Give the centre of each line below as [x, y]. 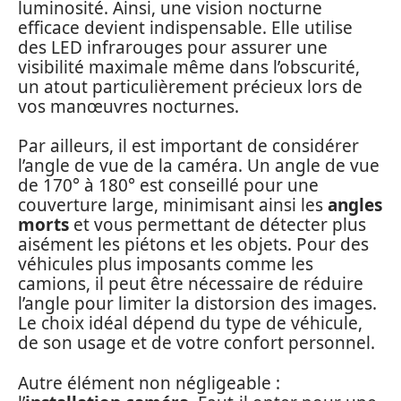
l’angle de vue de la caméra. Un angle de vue [199, 166]
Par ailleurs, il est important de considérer [188, 146]
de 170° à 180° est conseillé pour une [168, 186]
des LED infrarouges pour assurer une [173, 47]
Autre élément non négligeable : [149, 383]
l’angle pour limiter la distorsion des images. [197, 304]
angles [355, 205]
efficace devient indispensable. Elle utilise [185, 27]
